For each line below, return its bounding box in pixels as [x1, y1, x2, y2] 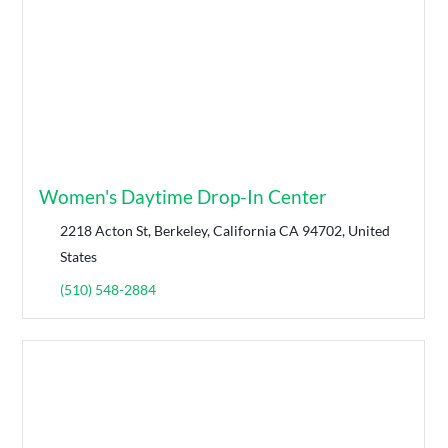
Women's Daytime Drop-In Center [39, 185, 328, 209]
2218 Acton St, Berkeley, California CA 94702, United [60, 222, 391, 240]
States [60, 248, 98, 266]
